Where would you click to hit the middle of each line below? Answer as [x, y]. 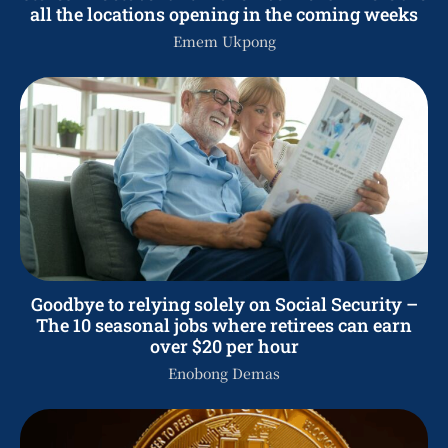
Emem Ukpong [224, 40]
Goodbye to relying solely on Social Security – [224, 303]
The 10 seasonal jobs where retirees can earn [224, 324]
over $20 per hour [224, 345]
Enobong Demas [224, 372]
